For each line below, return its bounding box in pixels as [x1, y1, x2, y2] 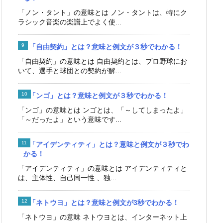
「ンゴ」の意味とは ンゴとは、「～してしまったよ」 [18, 106, 187, 114]
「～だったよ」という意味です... [18, 115, 121, 123]
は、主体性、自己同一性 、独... [18, 173, 116, 182]
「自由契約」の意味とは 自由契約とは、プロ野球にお [18, 57, 187, 65]
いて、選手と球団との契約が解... [18, 66, 121, 75]
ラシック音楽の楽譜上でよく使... [18, 17, 121, 26]
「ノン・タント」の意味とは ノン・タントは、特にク [18, 8, 187, 16]
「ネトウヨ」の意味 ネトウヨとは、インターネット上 [18, 213, 187, 221]
